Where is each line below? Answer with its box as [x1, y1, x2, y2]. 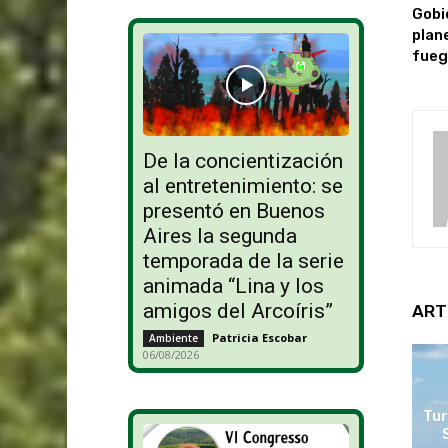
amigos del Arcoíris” [142, 299, 333, 324]
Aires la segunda [142, 224, 297, 249]
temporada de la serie [142, 249, 344, 274]
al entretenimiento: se [142, 174, 343, 199]
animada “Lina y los [142, 274, 324, 299]
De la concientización [142, 149, 343, 174]
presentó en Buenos [142, 199, 325, 224]
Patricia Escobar [211, 330, 307, 346]
